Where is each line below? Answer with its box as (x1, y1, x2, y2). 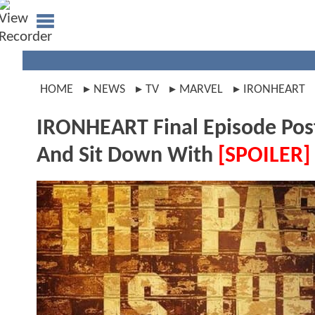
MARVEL (179, 83, 223, 96)
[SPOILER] (218, 145, 310, 167)
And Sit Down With (37, 145, 218, 167)
